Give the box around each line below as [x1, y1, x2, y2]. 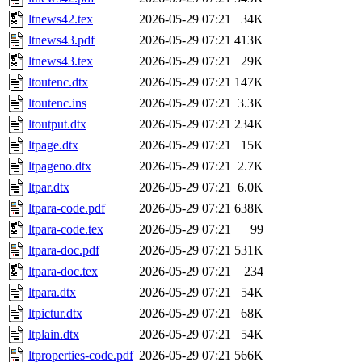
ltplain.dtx [28, 327, 79, 342]
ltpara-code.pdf [28, 201, 105, 216]
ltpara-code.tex [28, 222, 103, 237]
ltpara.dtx [28, 285, 76, 300]
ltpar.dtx [28, 180, 69, 195]
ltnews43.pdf [28, 33, 95, 48]
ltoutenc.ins [28, 96, 86, 111]
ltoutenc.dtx [28, 75, 88, 90]
